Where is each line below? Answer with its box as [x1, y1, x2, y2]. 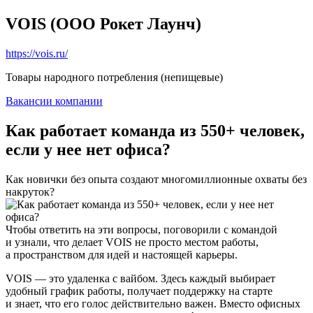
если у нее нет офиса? [6, 140, 170, 159]
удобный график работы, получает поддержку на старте [6, 284, 272, 297]
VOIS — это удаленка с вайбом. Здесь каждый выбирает [6, 272, 275, 284]
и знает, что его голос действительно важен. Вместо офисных [6, 297, 300, 310]
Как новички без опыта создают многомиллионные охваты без [6, 173, 307, 185]
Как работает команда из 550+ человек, [6, 121, 305, 140]
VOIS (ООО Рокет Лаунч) [6, 14, 201, 33]
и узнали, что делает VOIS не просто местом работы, [6, 235, 259, 248]
